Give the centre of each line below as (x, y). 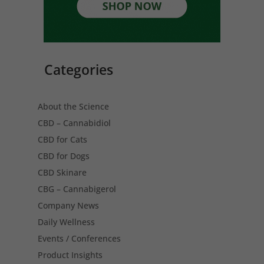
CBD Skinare (62, 173)
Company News (69, 206)
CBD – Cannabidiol (75, 123)
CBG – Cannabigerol (77, 189)
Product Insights (70, 255)
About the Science (74, 107)
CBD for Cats (63, 140)
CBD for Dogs (64, 156)
